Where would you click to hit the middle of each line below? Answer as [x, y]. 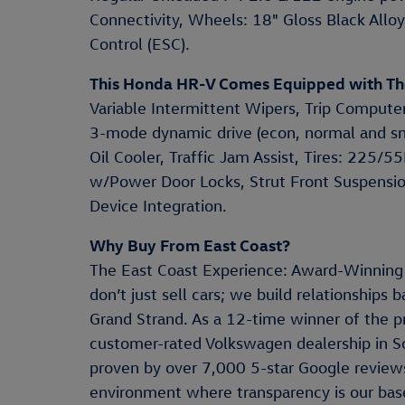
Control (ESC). [140, 44]
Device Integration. [158, 206]
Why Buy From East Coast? [190, 245]
